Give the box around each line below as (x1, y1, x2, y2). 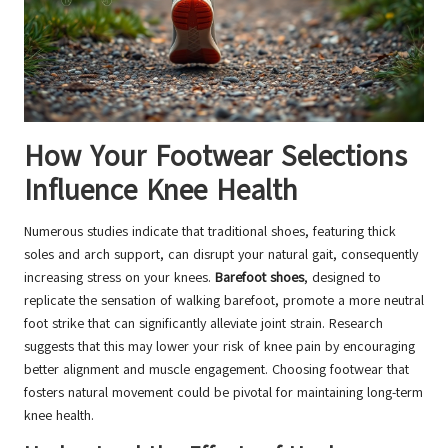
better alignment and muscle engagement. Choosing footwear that (24, 359, 409, 379)
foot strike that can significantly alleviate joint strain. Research (24, 313, 383, 333)
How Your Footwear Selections (24, 136, 407, 176)
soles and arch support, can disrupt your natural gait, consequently (24, 244, 418, 264)
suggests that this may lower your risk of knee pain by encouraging (24, 336, 415, 356)
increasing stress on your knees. (24, 267, 215, 287)
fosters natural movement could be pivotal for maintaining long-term (24, 382, 423, 402)
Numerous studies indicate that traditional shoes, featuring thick (24, 221, 396, 241)
